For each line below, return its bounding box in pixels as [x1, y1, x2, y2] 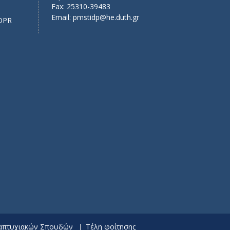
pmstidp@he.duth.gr [72, 12, 139, 22]
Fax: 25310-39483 [51, 1, 110, 11]
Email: [51, 12, 73, 22]
